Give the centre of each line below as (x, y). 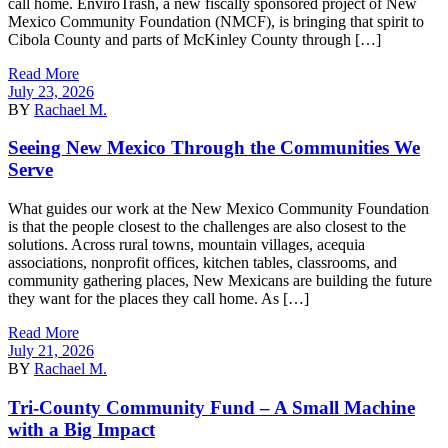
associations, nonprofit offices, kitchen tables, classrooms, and (202, 263)
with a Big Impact (81, 429)
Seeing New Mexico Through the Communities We (214, 148)
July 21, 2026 (51, 351)
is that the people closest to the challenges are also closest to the (207, 227)
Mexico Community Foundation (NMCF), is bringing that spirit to (216, 21)
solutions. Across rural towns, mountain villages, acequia (186, 245)
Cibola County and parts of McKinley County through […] (194, 39)
